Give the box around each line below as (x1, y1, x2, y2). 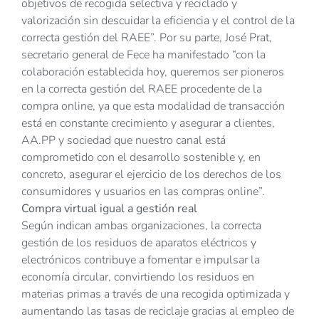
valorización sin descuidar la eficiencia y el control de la (21, 13, 295, 29)
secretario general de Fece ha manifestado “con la (21, 47, 266, 63)
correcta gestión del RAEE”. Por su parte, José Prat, (21, 30, 272, 46)
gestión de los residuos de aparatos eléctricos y (21, 235, 256, 251)
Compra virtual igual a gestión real (21, 201, 197, 217)
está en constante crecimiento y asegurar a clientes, (21, 115, 275, 132)
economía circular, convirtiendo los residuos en (21, 269, 254, 286)
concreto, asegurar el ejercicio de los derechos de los (21, 167, 281, 183)
